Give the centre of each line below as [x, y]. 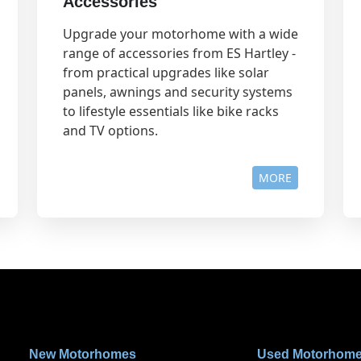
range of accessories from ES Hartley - [179, 54]
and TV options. [110, 131]
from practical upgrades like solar [166, 73]
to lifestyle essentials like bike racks [171, 112]
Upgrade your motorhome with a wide [180, 34]
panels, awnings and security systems [178, 92]
